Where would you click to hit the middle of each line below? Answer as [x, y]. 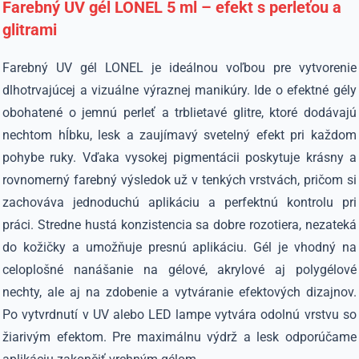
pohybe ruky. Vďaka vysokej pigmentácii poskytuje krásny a [179, 157]
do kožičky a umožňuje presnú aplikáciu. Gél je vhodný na [179, 247]
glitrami [30, 30]
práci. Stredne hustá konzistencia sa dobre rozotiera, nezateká [179, 225]
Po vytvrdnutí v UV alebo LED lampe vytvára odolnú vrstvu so [179, 315]
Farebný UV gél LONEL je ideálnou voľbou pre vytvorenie [179, 68]
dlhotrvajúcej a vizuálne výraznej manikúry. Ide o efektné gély [179, 90]
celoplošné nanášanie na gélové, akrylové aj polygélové [179, 270]
